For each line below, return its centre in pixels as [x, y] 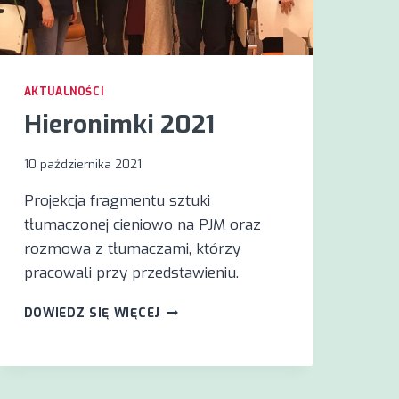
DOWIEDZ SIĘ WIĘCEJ [92, 313]
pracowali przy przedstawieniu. [131, 273]
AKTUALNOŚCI [64, 91]
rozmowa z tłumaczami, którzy [132, 249]
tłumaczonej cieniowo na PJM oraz [142, 225]
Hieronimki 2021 [119, 124]
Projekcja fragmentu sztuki [117, 201]
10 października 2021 [82, 164]
